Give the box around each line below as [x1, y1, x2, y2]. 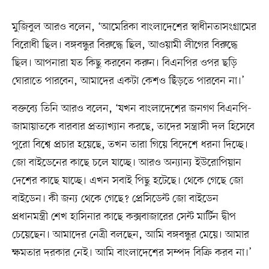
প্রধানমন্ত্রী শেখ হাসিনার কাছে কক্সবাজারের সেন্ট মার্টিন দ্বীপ [11, 209, 236, 224]
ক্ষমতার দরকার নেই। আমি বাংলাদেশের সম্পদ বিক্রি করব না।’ [11, 245, 252, 260]
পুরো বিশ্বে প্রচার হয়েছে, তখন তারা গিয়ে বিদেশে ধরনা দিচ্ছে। [11, 137, 248, 152]
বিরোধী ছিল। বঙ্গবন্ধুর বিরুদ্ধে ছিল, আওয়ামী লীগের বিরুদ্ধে [11, 37, 238, 52]
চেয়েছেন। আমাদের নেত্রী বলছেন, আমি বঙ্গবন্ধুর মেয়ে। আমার [11, 227, 249, 242]
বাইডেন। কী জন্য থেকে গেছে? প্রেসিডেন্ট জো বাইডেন [11, 191, 219, 206]
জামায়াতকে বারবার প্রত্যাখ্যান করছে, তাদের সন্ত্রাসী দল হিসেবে [11, 119, 255, 134]
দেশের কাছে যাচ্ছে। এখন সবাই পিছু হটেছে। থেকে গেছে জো [11, 173, 243, 188]
